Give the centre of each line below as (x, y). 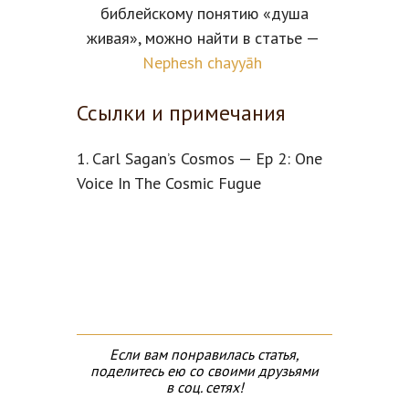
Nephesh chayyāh (202, 62)
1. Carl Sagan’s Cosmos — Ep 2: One (199, 158)
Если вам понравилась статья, (204, 354)
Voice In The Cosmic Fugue (169, 183)
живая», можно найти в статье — (204, 37)
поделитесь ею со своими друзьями (204, 370)
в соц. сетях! (204, 387)
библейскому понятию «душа (204, 13)
